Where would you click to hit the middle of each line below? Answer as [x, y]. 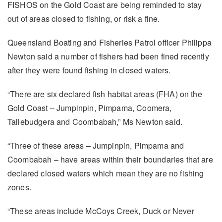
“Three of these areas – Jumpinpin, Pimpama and [96, 145]
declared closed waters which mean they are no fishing [106, 173]
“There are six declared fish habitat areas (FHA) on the [105, 94]
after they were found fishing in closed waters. [89, 70]
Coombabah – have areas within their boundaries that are [110, 159]
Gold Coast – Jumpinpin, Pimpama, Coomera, [90, 108]
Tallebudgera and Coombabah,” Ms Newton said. [95, 121]
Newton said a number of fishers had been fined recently [108, 56]
